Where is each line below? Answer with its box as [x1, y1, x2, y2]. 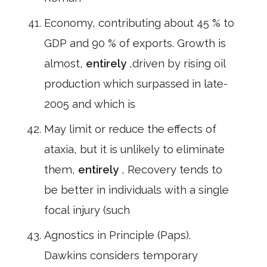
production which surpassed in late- [44, 77, 228, 90]
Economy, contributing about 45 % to [44, 17, 234, 29]
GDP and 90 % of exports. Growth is [44, 37, 226, 49]
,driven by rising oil [129, 57, 226, 70]
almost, [44, 57, 86, 70]
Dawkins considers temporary [44, 249, 198, 262]
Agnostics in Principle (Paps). [44, 229, 191, 241]
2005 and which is [44, 98, 135, 110]
